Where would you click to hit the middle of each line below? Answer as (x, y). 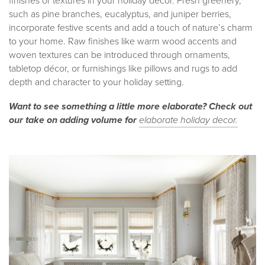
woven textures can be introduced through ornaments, (119, 54)
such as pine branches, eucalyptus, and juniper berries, (120, 14)
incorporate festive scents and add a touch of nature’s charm (131, 27)
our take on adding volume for (74, 119)
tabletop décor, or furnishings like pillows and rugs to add (123, 68)
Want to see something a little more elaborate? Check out (130, 106)
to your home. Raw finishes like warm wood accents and (123, 41)
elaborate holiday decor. (188, 119)
